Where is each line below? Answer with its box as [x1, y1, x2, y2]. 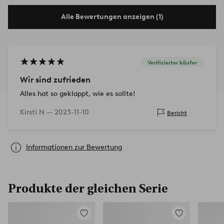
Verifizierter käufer [147, 58, 197, 66]
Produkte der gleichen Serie [8, 181, 168, 196]
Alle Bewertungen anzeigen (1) [60, 12, 163, 21]
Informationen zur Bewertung [26, 143, 122, 152]
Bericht [167, 108, 187, 116]
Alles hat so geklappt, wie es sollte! [20, 89, 135, 98]
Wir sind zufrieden [20, 75, 90, 85]
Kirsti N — [20, 108, 54, 117]
